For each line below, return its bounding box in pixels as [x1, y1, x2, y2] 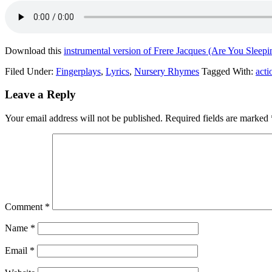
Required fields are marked [165, 113, 271, 124]
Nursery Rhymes [134, 66, 199, 76]
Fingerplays [56, 66, 101, 76]
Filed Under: [5, 66, 56, 76]
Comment [5, 202, 45, 212]
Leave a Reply [5, 88, 76, 101]
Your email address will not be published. [5, 113, 163, 124]
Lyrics [106, 66, 129, 76]
